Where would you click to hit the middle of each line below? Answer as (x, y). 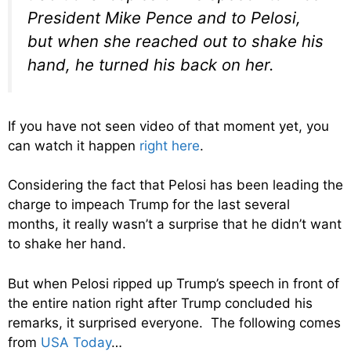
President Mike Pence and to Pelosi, (164, 18)
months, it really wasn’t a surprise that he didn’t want (175, 224)
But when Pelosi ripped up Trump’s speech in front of (174, 283)
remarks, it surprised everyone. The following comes (174, 322)
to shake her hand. (67, 244)
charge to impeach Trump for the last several (149, 205)
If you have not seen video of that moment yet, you (168, 126)
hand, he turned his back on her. (151, 65)
